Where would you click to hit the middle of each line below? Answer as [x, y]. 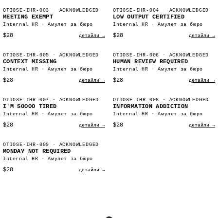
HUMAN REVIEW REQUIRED [151, 62]
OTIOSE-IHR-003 [26, 10]
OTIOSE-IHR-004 [136, 10]
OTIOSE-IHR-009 [26, 145]
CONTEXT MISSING [30, 62]
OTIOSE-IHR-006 [136, 55]
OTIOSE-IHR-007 [26, 100]
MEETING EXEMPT [28, 17]
